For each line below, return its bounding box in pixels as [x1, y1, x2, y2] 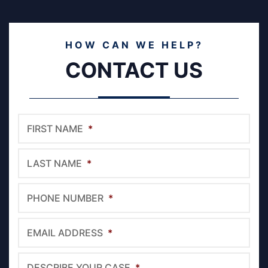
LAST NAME [27, 157, 82, 170]
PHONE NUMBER [27, 192, 103, 205]
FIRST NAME [27, 123, 83, 135]
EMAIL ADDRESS [27, 227, 103, 239]
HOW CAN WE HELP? [65, 39, 203, 51]
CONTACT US [65, 57, 203, 83]
